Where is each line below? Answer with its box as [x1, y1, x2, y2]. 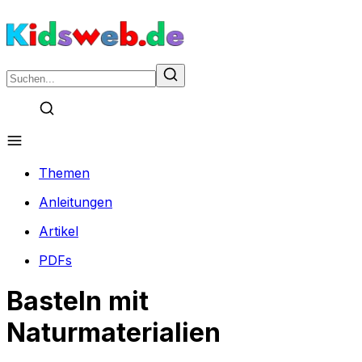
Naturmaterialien [6, 317, 221, 349]
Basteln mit [6, 285, 149, 318]
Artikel [39, 223, 78, 239]
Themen [39, 165, 90, 181]
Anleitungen [39, 194, 112, 210]
